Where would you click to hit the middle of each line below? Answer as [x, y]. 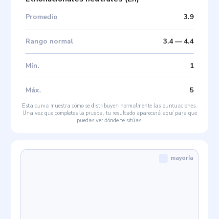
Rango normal [50, 42]
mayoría [182, 158]
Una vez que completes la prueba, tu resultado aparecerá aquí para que [109, 113]
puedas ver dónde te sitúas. [109, 121]
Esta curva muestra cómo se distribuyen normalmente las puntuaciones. [109, 106]
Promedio [42, 17]
